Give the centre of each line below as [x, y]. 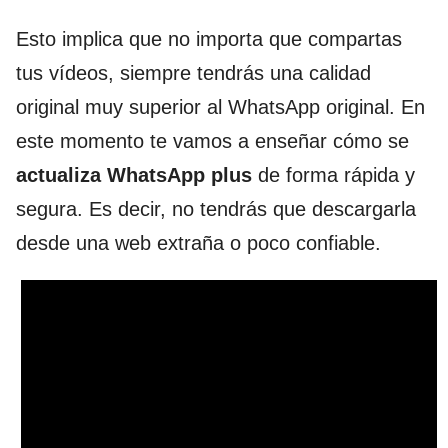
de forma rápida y [336, 175]
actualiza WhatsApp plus [137, 175]
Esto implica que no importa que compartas [209, 39]
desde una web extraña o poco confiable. [198, 243]
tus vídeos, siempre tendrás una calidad [193, 73]
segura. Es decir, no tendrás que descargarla [216, 209]
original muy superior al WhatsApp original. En [220, 107]
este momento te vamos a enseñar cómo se [212, 141]
